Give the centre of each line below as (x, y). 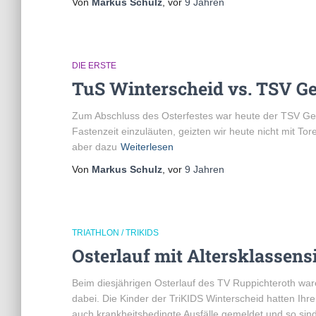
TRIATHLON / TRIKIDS (115, 233)
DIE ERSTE (94, 66)
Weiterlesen (147, 147)
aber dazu (95, 147)
